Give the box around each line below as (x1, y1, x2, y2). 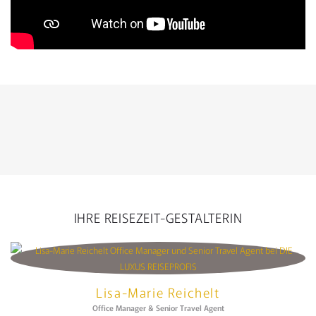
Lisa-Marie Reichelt (96, 283, 220, 302)
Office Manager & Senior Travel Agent (92, 302, 224, 314)
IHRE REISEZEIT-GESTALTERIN (73, 208, 243, 227)
